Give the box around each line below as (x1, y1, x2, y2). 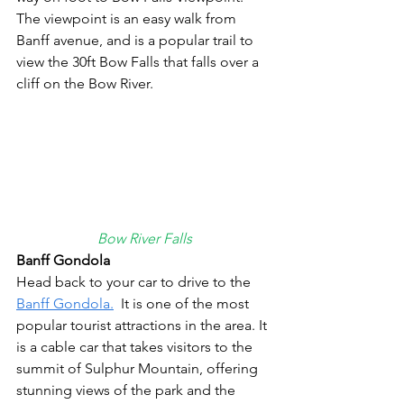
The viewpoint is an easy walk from (16, 10, 240, 28)
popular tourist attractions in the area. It (16, 316, 271, 334)
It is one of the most (114, 294, 252, 312)
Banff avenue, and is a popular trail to (16, 32, 257, 50)
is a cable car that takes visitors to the (16, 337, 256, 355)
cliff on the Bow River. (16, 75, 153, 93)
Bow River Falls (96, 229, 192, 247)
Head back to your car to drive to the (16, 272, 254, 290)
